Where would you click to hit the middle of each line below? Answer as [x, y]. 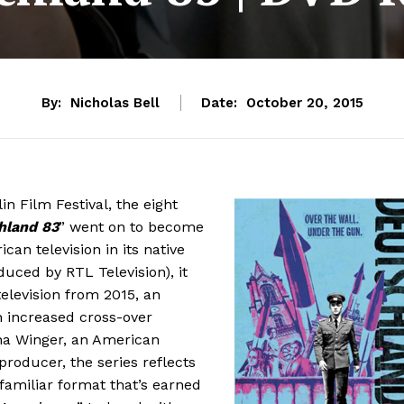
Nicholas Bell [115, 103]
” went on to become [131, 226]
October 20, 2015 [304, 103]
